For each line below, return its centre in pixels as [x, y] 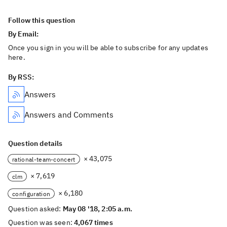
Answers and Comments [69, 115]
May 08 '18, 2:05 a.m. [97, 209]
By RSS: [21, 77]
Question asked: [35, 209]
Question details [35, 143]
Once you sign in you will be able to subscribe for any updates [108, 48]
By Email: [24, 34]
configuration [31, 194]
